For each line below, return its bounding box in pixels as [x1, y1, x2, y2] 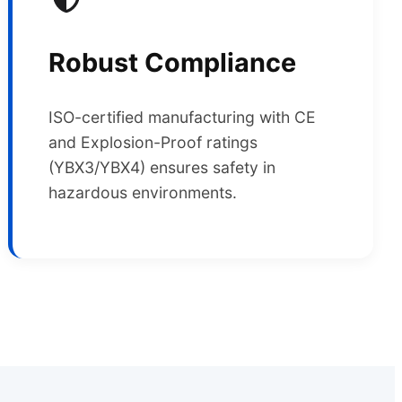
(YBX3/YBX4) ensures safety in [48, 157, 276, 177]
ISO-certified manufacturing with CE [48, 107, 317, 127]
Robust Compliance [48, 46, 297, 78]
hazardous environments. [48, 182, 238, 202]
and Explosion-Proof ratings [48, 132, 258, 152]
